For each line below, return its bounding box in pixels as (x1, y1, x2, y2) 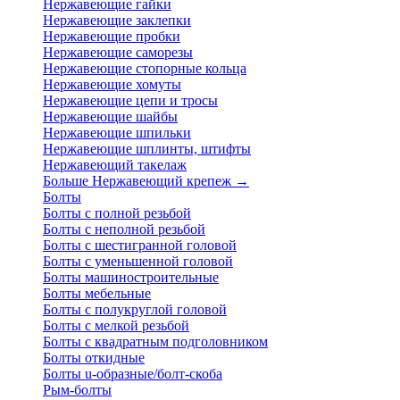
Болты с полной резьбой (43, 205, 191, 221)
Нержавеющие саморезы (43, 45, 193, 60)
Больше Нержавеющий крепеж (43, 173, 235, 188)
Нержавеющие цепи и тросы (43, 93, 218, 108)
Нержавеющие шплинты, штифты (43, 141, 251, 156)
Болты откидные (43, 350, 145, 365)
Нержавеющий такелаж (43, 157, 187, 172)
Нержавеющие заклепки (43, 12, 191, 28)
